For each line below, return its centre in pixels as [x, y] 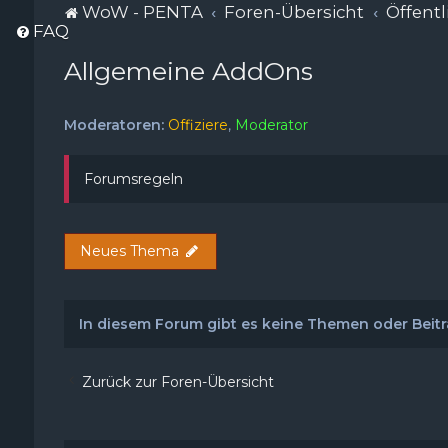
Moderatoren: [113, 125]
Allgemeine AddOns [188, 71]
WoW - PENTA [142, 12]
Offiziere [197, 125]
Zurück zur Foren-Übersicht [177, 382]
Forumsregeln [133, 179]
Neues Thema [129, 251]
